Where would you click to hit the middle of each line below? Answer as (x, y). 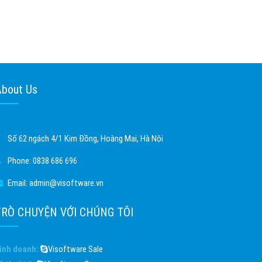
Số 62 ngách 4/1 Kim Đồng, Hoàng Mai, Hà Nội (85, 139)
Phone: (20, 161)
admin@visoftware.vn (66, 183)
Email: (18, 183)
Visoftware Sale (75, 249)
